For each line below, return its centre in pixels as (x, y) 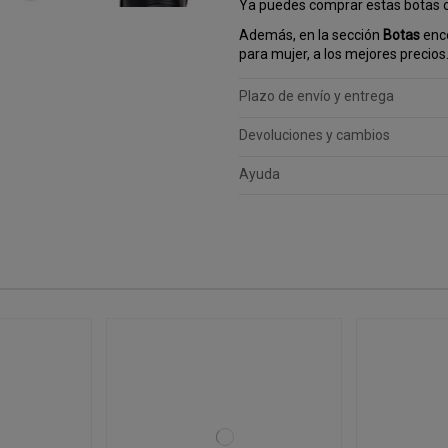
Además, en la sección (310, 35)
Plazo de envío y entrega (316, 96)
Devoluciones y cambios (314, 135)
